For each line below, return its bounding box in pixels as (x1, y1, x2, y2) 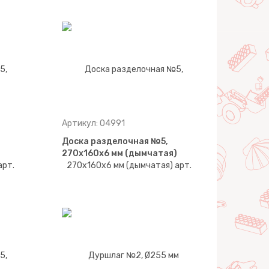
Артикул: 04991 (62, 118, 125, 128)
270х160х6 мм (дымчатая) (62, 148, 178, 159)
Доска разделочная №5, (62, 136, 169, 147)
